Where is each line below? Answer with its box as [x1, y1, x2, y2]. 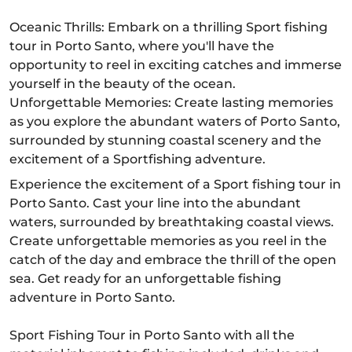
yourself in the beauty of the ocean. [9, 76, 236, 91]
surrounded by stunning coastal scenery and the [9, 133, 321, 148]
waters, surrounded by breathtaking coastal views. [9, 214, 334, 229]
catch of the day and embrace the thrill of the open [9, 252, 336, 267]
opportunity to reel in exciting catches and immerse [9, 57, 342, 72]
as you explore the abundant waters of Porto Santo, [9, 114, 340, 129]
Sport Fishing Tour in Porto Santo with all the [9, 328, 295, 343]
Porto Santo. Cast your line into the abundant [9, 196, 301, 211]
